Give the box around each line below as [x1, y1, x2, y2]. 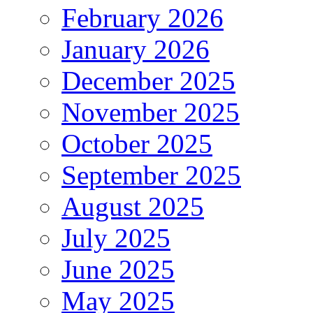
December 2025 [61, 65, 235, 96]
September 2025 [61, 159, 241, 190]
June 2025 [61, 254, 175, 284]
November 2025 [61, 96, 240, 127]
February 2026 [61, 2, 224, 33]
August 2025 [61, 191, 204, 221]
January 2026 [61, 34, 210, 64]
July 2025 [61, 222, 170, 253]
